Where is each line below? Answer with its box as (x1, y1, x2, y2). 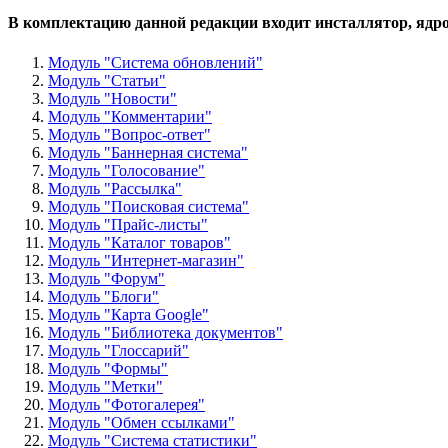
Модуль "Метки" (48, 377, 163, 395)
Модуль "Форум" (48, 269, 165, 287)
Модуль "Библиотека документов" (48, 323, 283, 341)
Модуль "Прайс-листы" (48, 215, 208, 233)
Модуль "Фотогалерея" (48, 395, 205, 413)
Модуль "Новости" (48, 89, 177, 107)
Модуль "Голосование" (48, 161, 205, 179)
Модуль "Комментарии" (48, 107, 212, 125)
